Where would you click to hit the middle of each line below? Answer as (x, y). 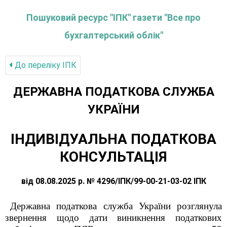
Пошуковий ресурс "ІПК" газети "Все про (113, 17)
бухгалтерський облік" (113, 35)
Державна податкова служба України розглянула (116, 206)
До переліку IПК (45, 65)
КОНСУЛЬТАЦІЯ (113, 157)
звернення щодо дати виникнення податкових (113, 218)
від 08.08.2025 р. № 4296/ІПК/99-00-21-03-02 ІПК (113, 181)
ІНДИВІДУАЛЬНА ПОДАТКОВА (113, 139)
